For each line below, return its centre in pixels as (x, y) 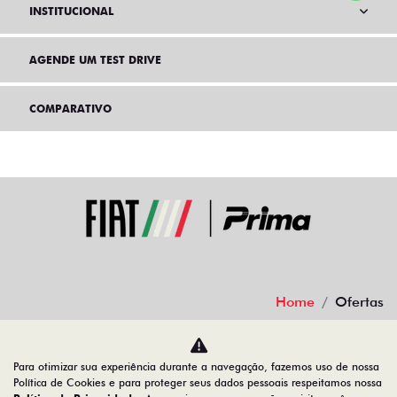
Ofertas (359, 302)
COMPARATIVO (70, 109)
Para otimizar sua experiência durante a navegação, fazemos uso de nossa (196, 366)
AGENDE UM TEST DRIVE (95, 60)
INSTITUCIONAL (71, 11)
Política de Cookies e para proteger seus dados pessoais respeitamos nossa (198, 382)
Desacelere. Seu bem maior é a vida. (214, 350)
